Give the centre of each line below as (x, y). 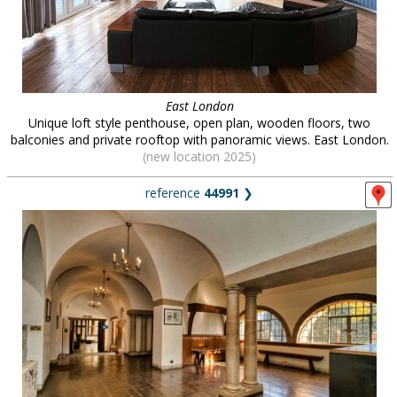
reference (175, 193)
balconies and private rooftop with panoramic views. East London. (199, 140)
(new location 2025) (199, 156)
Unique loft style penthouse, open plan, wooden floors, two (199, 123)
